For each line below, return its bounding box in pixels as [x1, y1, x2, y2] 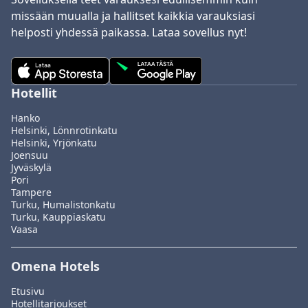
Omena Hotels [11, 258, 100, 275]
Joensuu [11, 148, 48, 162]
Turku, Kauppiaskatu [11, 210, 106, 224]
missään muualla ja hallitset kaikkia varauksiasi [11, 8, 255, 24]
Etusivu [11, 285, 45, 298]
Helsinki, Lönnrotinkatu [11, 124, 118, 137]
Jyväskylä [11, 161, 52, 175]
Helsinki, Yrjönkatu [11, 136, 97, 150]
